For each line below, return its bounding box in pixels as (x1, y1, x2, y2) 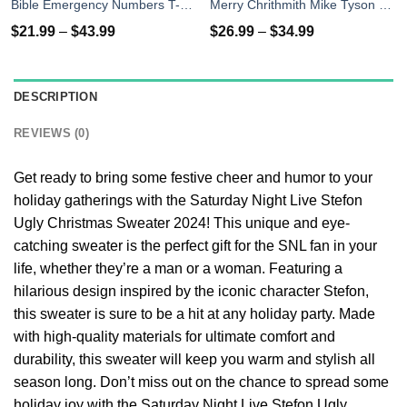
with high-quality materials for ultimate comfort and (14, 329, 335, 345)
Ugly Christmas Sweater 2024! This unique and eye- (14, 215, 350, 232)
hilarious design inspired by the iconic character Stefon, (14, 283, 369, 300)
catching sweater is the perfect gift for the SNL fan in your (14, 238, 377, 254)
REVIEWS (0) (14, 126, 89, 141)
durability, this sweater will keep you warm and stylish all (14, 352, 375, 368)
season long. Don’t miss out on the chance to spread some (14, 374, 389, 391)
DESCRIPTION (14, 90, 97, 104)
